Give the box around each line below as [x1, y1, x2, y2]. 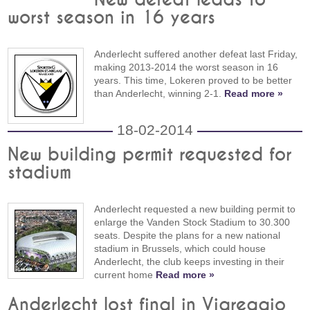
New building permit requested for [8, 145, 292, 164]
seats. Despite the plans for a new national [94, 229, 281, 241]
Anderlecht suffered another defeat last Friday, [94, 48, 298, 60]
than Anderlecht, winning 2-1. [94, 87, 225, 99]
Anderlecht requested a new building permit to [94, 203, 296, 215]
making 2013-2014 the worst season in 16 [94, 61, 279, 73]
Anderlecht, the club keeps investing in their [94, 255, 285, 267]
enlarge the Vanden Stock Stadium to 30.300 [94, 216, 291, 228]
